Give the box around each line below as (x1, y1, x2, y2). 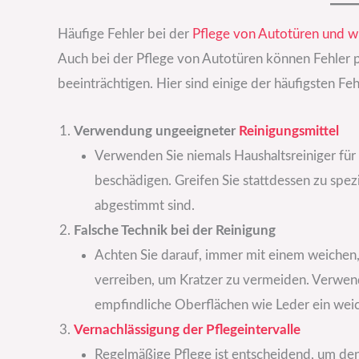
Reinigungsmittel (239, 123, 339, 138)
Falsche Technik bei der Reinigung (74, 223, 276, 237)
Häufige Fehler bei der (58, 27, 192, 42)
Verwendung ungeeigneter (74, 123, 239, 138)
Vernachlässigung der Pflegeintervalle (74, 322, 301, 337)
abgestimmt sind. (94, 198, 195, 212)
